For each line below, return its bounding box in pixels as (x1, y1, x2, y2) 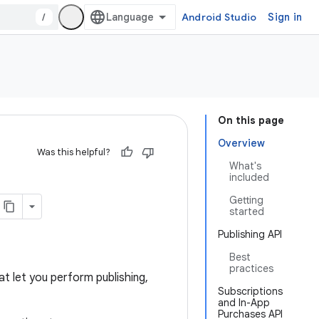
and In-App (218, 296, 270, 309)
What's (229, 159, 261, 172)
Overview (218, 137, 265, 150)
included (229, 171, 269, 184)
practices (229, 262, 273, 275)
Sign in (268, 11, 302, 23)
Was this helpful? (37, 146, 110, 158)
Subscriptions (218, 285, 283, 298)
